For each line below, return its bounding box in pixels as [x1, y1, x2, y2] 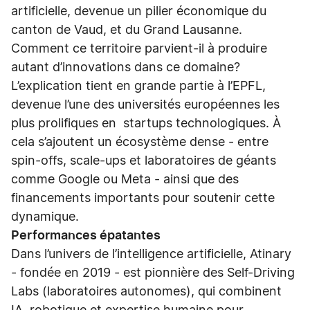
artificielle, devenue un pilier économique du [11, 6, 266, 18]
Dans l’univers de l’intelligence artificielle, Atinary [11, 248, 291, 261]
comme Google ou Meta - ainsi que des [11, 174, 239, 186]
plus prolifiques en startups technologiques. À [11, 118, 281, 130]
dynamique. [11, 211, 79, 224]
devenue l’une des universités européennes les [11, 99, 280, 111]
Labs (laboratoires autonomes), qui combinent [11, 286, 282, 298]
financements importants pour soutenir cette [11, 192, 275, 205]
